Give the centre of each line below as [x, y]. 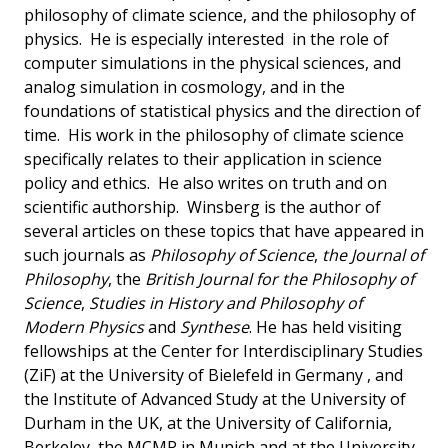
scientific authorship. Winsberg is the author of [202, 207]
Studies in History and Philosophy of [225, 303]
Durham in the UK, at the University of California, [208, 423]
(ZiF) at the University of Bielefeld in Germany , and [213, 375]
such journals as [87, 255]
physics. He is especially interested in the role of [206, 39]
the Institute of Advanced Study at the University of [215, 399]
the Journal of [373, 255]
